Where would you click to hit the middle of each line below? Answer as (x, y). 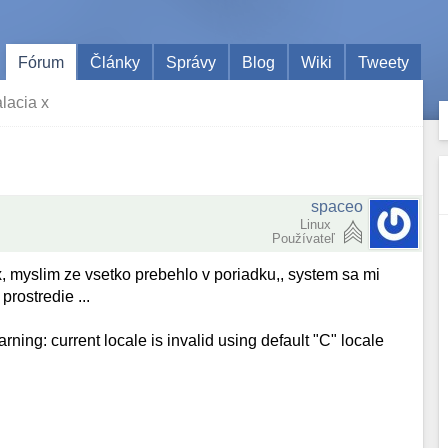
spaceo (337, 206)
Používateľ (304, 238)
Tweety (384, 62)
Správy (191, 62)
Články (115, 62)
